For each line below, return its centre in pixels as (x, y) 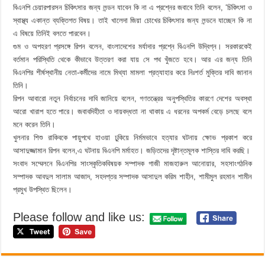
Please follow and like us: (79, 217)
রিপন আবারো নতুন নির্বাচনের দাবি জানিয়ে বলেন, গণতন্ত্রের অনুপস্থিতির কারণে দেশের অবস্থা (132, 98)
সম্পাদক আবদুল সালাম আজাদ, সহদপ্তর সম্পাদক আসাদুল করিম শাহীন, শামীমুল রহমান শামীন (132, 177)
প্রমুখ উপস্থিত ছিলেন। (43, 190)
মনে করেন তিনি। (35, 125)
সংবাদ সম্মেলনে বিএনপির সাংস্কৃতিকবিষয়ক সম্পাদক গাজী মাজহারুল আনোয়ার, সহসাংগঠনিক (132, 164)
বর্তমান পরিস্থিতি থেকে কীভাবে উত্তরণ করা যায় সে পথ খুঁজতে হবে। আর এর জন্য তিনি (132, 59)
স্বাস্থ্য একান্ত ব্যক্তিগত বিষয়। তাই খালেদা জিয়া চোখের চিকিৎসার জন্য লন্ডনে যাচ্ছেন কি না (132, 20)
